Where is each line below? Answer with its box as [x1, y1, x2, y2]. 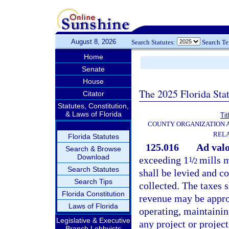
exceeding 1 [139, 154, 189, 166]
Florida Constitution [62, 190, 125, 198]
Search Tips [74, 177, 112, 186]
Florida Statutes [67, 132, 119, 141]
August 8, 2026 [71, 38, 116, 45]
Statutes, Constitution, [58, 102, 129, 110]
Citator [82, 89, 104, 98]
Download [77, 153, 109, 161]
